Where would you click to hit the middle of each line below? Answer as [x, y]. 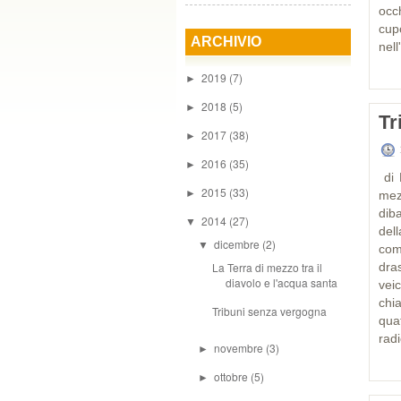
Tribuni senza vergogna [269, 311]
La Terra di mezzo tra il [267, 267]
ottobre [233, 376]
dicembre [239, 244]
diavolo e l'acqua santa [281, 282]
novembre [240, 348]
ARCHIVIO [226, 42]
